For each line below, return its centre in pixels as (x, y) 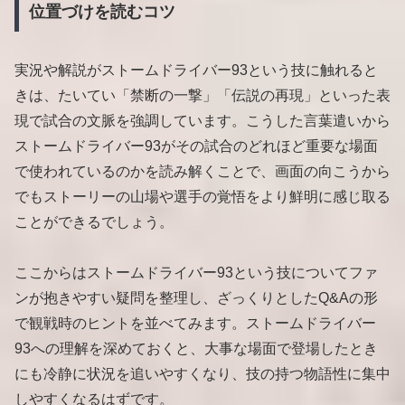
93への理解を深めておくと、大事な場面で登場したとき (196, 349)
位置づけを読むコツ (102, 11)
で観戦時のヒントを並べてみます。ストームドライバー (195, 324)
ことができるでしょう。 (94, 221)
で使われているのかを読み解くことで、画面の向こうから (202, 171)
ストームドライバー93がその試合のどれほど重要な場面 (196, 146)
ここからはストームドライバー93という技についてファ (196, 273)
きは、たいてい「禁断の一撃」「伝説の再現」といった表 (202, 95)
